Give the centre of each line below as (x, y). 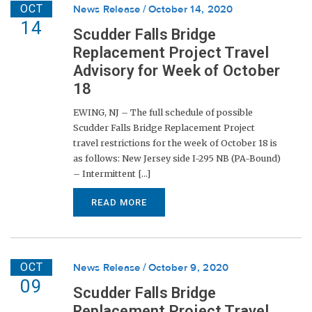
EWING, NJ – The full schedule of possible (163, 112)
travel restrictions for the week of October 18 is (175, 143)
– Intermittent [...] (112, 174)
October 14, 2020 (190, 9)
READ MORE (119, 203)
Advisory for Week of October (177, 71)
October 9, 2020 (188, 268)
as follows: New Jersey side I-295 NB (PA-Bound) (177, 158)
